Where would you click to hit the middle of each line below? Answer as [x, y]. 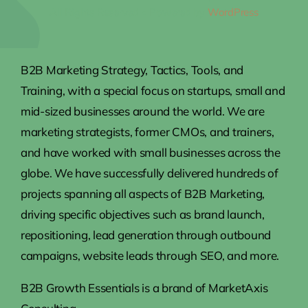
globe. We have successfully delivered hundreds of [149, 173]
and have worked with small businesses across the [150, 153]
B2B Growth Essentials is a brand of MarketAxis [144, 288]
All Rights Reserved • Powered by [129, 12]
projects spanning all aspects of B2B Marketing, [142, 194]
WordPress [233, 12]
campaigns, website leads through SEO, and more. [150, 256]
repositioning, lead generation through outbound [145, 235]
